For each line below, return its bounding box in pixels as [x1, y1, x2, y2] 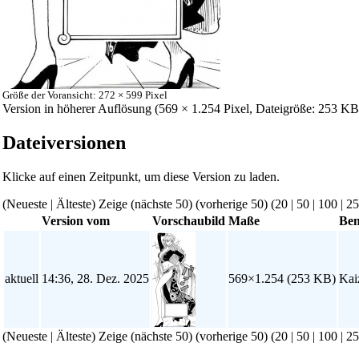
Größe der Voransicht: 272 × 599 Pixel [2, 88, 167, 101]
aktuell [5, 272, 38, 286]
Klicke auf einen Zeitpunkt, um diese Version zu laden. [2, 170, 280, 184]
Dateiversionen [2, 131, 126, 153]
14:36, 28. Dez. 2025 [42, 272, 149, 286]
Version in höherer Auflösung [2, 101, 151, 115]
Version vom [42, 214, 110, 228]
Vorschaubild [152, 214, 225, 228]
